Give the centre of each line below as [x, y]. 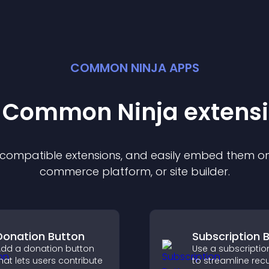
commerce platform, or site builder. [134, 171]
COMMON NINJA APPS [134, 68]
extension [90, 155]
